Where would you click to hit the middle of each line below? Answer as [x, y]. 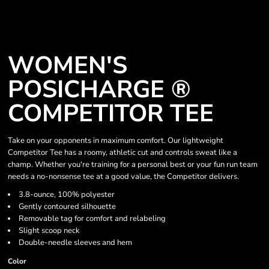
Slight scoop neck [49, 231]
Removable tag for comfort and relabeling [92, 219]
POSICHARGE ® [99, 89]
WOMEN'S [68, 65]
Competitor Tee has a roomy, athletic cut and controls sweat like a [122, 153]
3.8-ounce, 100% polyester [67, 195]
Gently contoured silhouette [67, 207]
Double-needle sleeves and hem [75, 243]
